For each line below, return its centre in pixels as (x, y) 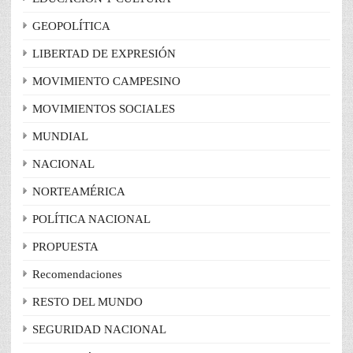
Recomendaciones (77, 275)
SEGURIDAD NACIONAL (99, 330)
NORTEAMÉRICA (79, 192)
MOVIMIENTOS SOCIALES (104, 109)
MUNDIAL (60, 137)
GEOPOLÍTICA (71, 26)
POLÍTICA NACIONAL (91, 219)
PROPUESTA (65, 247)
